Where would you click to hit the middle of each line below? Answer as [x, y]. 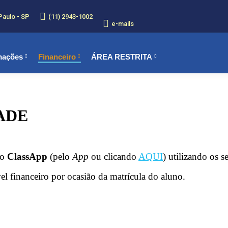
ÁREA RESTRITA [122, 56]
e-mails [123, 23]
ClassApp [27, 156]
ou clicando [113, 156]
